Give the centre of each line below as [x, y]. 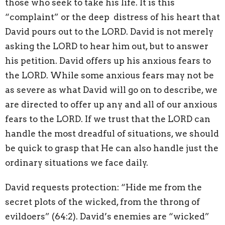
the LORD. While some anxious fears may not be [109, 76]
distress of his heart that [167, 17]
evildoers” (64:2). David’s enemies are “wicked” [107, 217]
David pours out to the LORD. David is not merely [109, 32]
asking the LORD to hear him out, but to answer [107, 46]
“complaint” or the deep [57, 17]
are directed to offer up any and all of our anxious [111, 105]
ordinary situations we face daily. [77, 163]
